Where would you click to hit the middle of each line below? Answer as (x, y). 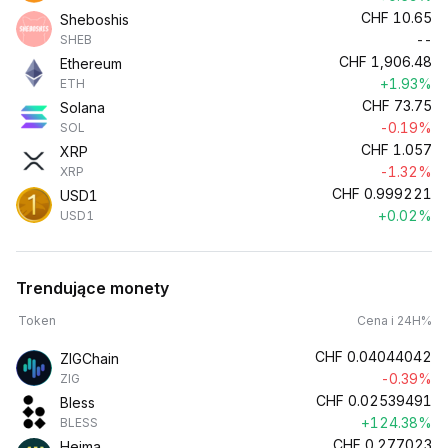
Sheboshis (94, 19)
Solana (82, 107)
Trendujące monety (92, 288)
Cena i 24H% (394, 320)
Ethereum (91, 63)
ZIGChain (89, 358)
